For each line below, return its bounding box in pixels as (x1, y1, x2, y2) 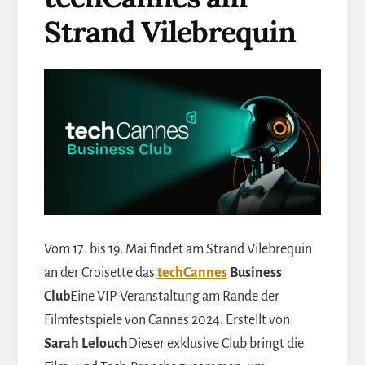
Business (226, 265, 282, 280)
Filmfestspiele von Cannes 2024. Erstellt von (43, 312, 290, 328)
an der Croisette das (43, 265, 157, 280)
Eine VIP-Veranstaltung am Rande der (69, 288, 279, 304)
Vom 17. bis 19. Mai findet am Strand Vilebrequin (43, 241, 312, 257)
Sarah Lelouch (43, 336, 128, 351)
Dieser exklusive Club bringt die (127, 336, 304, 351)
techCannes (156, 265, 227, 280)
